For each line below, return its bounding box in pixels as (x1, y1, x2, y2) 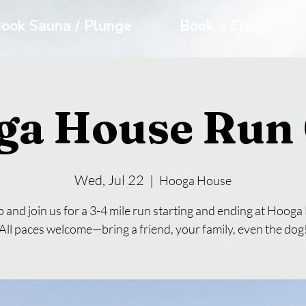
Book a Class (180, 16, 266, 36)
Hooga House (159, 172, 232, 188)
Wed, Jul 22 (74, 171, 144, 189)
